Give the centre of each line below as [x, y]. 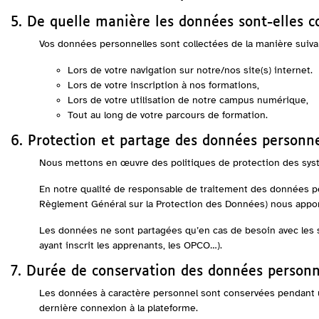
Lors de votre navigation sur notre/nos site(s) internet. [190, 70]
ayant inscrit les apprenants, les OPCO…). [131, 245]
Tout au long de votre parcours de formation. [168, 115]
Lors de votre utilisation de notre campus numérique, [188, 100]
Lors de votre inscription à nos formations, [163, 85]
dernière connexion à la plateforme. [119, 308]
